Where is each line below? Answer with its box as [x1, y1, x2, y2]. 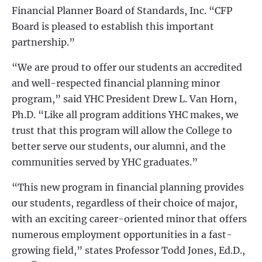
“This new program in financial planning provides [12, 181, 244, 193]
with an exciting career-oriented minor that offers [12, 213, 247, 225]
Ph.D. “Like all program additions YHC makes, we [12, 109, 239, 120]
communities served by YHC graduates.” [12, 156, 198, 168]
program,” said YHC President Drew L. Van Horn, [12, 93, 237, 105]
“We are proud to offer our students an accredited [12, 61, 242, 73]
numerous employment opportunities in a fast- [12, 229, 232, 240]
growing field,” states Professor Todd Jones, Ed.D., [12, 244, 245, 256]
